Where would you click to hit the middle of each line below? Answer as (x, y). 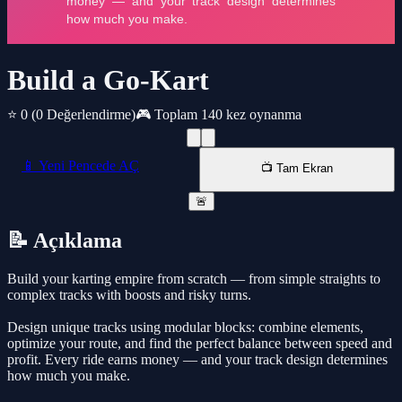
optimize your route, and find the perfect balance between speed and (200, 344)
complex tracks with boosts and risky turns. (129, 295)
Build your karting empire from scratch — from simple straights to (194, 279)
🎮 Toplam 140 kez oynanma (218, 115)
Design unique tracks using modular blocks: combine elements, (185, 328)
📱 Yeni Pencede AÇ (80, 166)
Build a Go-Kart (108, 80)
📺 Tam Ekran (297, 169)
